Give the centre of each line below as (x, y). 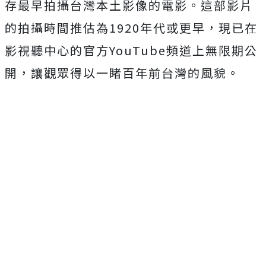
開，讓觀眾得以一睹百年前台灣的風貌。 (122, 73)
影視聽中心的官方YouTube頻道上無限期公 (131, 50)
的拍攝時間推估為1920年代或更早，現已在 (131, 28)
